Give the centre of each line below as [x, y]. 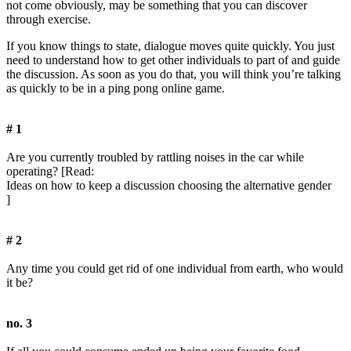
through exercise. [49, 20]
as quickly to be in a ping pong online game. [116, 89]
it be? [20, 283]
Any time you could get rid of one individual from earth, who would [175, 269]
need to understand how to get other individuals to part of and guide [173, 60]
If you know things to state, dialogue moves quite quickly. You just [170, 46]
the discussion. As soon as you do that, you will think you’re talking [174, 74]
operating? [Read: [50, 172]
